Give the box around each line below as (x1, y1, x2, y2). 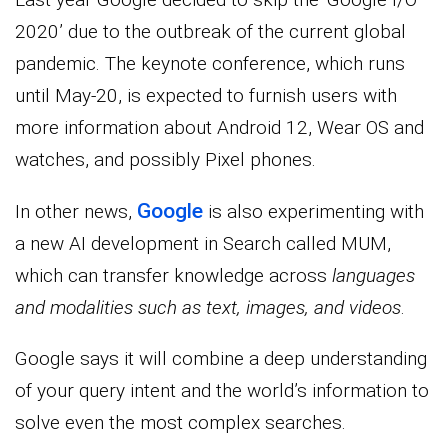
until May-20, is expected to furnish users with (15, 84, 397, 108)
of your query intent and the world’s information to (15, 379, 429, 403)
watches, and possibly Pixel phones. (15, 148, 316, 172)
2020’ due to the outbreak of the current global (15, 20, 406, 44)
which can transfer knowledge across (15, 264, 332, 288)
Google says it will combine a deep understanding (15, 347, 427, 371)
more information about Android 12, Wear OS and (15, 116, 424, 140)
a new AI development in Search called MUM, (15, 232, 391, 256)
